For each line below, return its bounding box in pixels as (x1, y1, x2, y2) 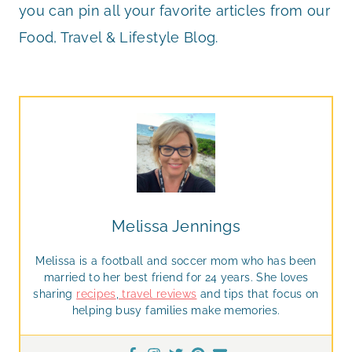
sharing (33, 288, 77, 301)
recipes (76, 288, 116, 301)
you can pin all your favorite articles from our (19, 2, 330, 20)
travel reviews (119, 288, 197, 301)
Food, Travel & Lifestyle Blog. (19, 29, 218, 46)
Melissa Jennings (112, 217, 240, 236)
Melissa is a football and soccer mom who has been (35, 255, 317, 268)
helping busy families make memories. (71, 304, 280, 317)
